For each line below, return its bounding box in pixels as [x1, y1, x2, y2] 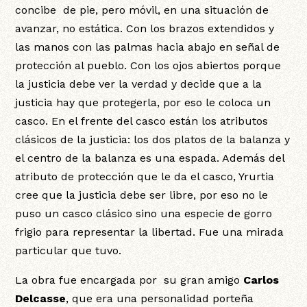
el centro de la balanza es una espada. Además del [15, 151, 285, 164]
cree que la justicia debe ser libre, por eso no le [15, 188, 269, 201]
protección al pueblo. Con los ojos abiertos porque [15, 58, 282, 72]
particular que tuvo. [15, 243, 125, 257]
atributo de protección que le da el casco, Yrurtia [15, 169, 275, 183]
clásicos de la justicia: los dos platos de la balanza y [15, 132, 291, 146]
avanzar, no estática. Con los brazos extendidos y [15, 21, 275, 35]
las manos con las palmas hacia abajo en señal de [15, 40, 280, 53]
